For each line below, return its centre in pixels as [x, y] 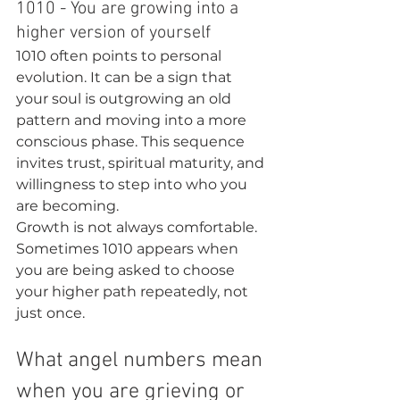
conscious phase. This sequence [132, 142]
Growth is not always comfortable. [138, 227]
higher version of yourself [113, 33]
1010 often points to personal [121, 56]
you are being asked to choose [127, 270]
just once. [50, 313]
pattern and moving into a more [133, 120]
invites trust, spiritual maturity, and [142, 163]
